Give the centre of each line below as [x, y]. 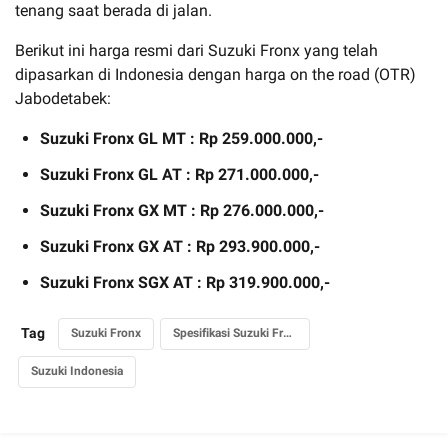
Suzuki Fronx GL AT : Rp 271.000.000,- [179, 174]
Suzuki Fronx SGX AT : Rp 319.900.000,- [185, 282]
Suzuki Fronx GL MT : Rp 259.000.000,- [181, 138]
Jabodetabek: [63, 98]
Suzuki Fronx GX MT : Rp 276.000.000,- [182, 210]
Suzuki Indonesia [77, 370]
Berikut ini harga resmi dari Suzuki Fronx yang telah [196, 50]
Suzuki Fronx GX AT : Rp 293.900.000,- [180, 246]
